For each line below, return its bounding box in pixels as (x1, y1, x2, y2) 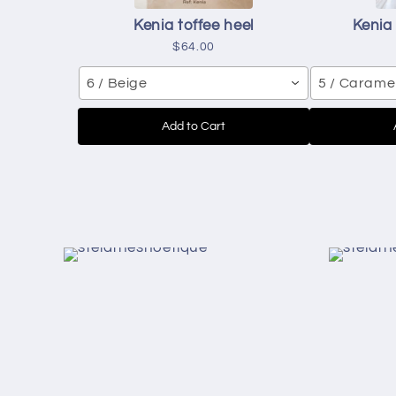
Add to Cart (162, 120, 225, 133)
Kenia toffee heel (133, 18, 254, 34)
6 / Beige (87, 76, 148, 91)
